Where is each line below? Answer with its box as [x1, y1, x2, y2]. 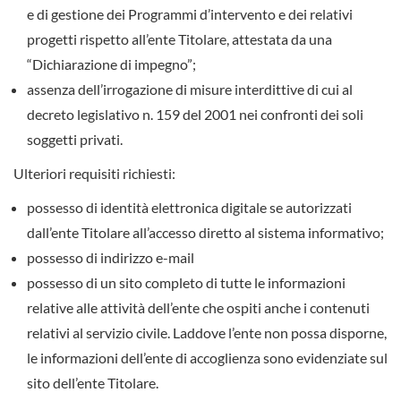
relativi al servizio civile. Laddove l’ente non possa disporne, [27, 324, 387, 342]
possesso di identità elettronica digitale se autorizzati [27, 199, 352, 217]
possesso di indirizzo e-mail [27, 249, 194, 267]
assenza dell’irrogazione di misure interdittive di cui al [27, 81, 353, 98]
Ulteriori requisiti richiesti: [13, 165, 175, 183]
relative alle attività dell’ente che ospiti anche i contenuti [27, 299, 370, 317]
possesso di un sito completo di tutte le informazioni [27, 274, 346, 292]
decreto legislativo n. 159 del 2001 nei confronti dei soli [27, 106, 363, 124]
